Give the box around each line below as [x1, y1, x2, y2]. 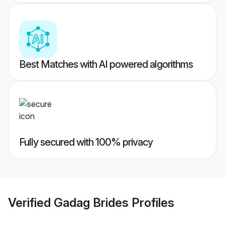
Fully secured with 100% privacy [19, 136, 153, 149]
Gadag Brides [54, 195, 129, 210]
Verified [8, 195, 54, 210]
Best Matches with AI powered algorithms [19, 58, 193, 71]
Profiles [129, 195, 174, 210]
